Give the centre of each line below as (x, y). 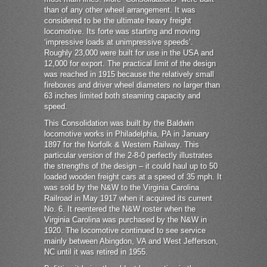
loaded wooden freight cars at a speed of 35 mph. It (133, 177)
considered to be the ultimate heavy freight (118, 21)
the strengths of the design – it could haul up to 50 (131, 166)
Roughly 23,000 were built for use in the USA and (129, 53)
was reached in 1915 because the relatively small (129, 74)
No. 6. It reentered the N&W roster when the (120, 209)
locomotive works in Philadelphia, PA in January (127, 134)
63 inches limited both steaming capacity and (122, 96)
